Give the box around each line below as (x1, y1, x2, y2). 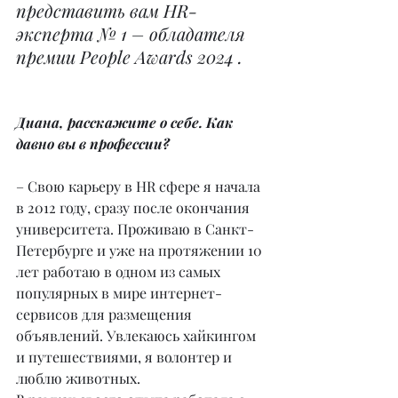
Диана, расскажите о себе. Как (16, 113, 237, 131)
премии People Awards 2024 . (16, 44, 243, 68)
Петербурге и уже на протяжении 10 (16, 241, 266, 259)
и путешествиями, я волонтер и (16, 347, 235, 366)
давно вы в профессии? (16, 134, 170, 153)
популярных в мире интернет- (16, 283, 222, 302)
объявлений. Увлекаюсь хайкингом (16, 326, 259, 345)
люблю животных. (16, 369, 140, 387)
